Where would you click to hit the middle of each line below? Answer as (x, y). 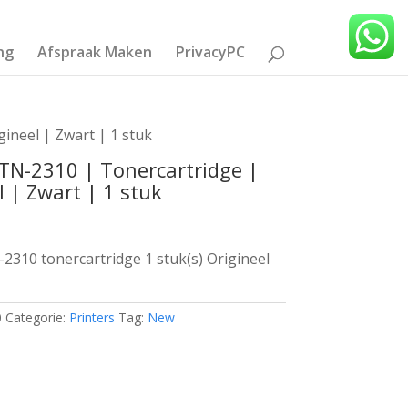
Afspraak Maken (95, 52)
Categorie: (38, 317)
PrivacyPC (211, 52)
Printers (92, 317)
